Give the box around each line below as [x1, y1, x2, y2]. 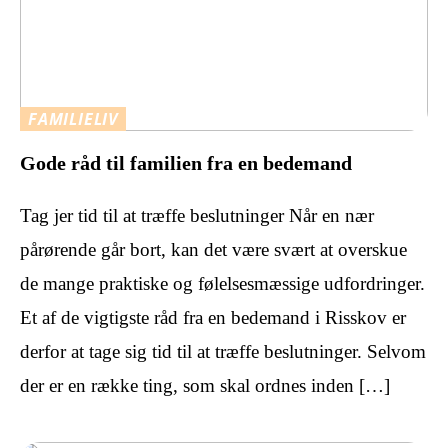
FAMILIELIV [28, 108, 118, 131]
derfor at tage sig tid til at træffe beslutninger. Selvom [20, 340, 426, 362]
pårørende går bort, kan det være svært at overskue [20, 238, 407, 260]
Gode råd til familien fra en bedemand [20, 151, 352, 174]
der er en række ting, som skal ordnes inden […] [20, 374, 390, 396]
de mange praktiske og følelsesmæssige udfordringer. [20, 272, 425, 294]
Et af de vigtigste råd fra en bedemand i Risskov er [20, 306, 406, 328]
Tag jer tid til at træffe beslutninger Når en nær [20, 204, 374, 226]
